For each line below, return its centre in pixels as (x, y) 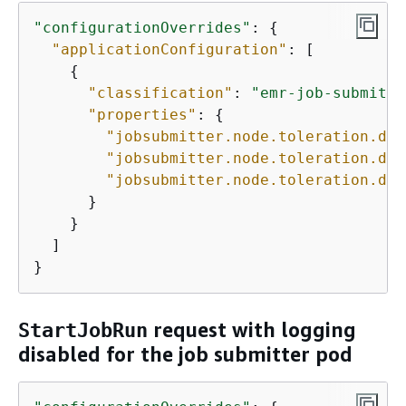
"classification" (160, 92)
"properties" (142, 114)
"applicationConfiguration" (169, 49)
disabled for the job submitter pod (185, 355)
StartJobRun (83, 331)
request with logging (252, 330)
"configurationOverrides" (142, 27)
